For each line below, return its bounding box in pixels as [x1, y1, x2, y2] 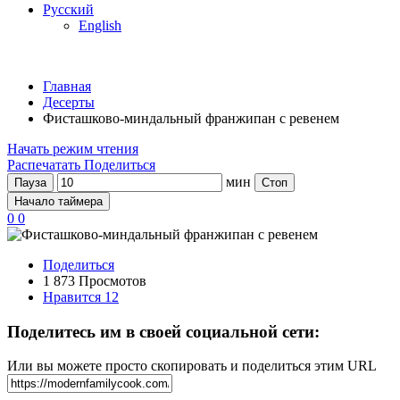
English [79, 18, 121, 33]
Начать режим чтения [7, 141, 138, 156]
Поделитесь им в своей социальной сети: [7, 321, 320, 341]
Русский [43, 2, 94, 17]
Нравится [43, 289, 104, 304]
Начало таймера [14, 195, 103, 208]
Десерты [43, 95, 95, 110]
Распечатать [7, 157, 80, 172]
